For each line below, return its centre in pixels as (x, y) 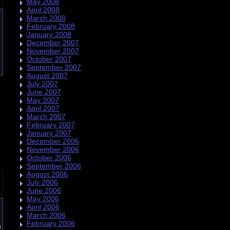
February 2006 (51, 223)
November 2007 (53, 51)
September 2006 (54, 166)
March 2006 (46, 215)
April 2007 (43, 108)
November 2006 (53, 149)
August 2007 (47, 75)
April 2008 (43, 9)
